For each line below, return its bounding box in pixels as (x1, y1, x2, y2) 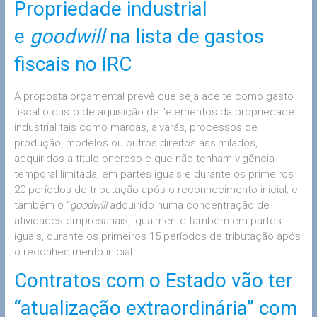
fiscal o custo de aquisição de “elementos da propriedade (13, 105, 294, 118)
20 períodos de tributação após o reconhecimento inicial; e (13, 183, 298, 196)
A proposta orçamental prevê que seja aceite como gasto (13, 89, 294, 103)
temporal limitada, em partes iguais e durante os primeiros (13, 167, 294, 180)
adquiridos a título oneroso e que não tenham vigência (13, 151, 275, 165)
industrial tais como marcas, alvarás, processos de (13, 120, 258, 134)
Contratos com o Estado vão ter (13, 268, 293, 292)
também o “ (13, 198, 70, 212)
